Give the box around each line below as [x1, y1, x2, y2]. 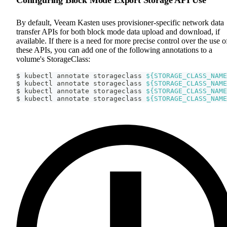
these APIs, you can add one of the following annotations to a [16, 45, 212, 54]
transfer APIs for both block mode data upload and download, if [16, 27, 220, 36]
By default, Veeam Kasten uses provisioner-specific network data [16, 18, 224, 27]
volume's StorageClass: [16, 54, 90, 63]
